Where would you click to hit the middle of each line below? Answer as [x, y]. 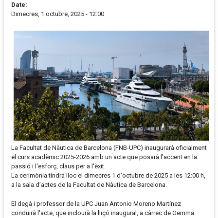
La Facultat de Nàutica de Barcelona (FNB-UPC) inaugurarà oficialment [109, 148]
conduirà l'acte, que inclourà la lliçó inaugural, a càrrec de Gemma [103, 213]
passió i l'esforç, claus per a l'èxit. [58, 166]
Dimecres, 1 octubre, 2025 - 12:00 [58, 14]
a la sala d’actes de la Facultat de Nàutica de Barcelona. [91, 185]
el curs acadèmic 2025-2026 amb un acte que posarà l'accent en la [104, 157]
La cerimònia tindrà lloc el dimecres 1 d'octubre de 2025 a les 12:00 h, [108, 176]
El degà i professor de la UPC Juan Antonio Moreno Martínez [96, 204]
